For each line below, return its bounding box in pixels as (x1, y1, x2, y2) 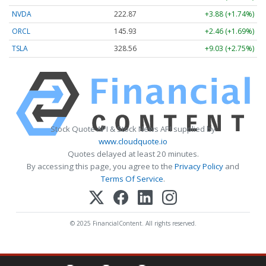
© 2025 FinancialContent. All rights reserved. (69, 218, 197, 227)
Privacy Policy (175, 161, 223, 172)
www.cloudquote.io (99, 136, 167, 147)
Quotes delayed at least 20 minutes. (67, 148, 199, 160)
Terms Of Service (101, 173, 163, 185)
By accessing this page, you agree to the (27, 161, 175, 172)
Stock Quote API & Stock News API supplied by (50, 123, 216, 135)
